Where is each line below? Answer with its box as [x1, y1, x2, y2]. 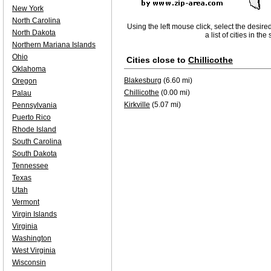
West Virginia [12, 246, 56, 255]
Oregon [12, 77, 37, 85]
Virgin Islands [12, 210, 57, 218]
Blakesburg [124, 76, 162, 85]
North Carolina [12, 16, 60, 25]
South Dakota [12, 149, 57, 158]
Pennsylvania [12, 101, 57, 109]
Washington [12, 234, 51, 243]
